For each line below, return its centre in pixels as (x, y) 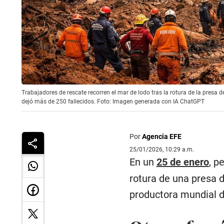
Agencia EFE (161, 136)
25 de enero (182, 162)
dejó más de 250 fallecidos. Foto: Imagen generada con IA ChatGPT (113, 101)
